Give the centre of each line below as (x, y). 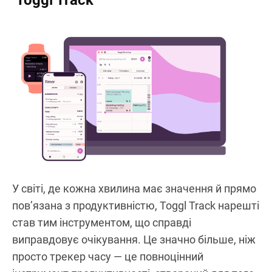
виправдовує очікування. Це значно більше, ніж (134, 239)
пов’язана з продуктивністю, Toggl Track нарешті (136, 205)
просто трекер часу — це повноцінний (108, 256)
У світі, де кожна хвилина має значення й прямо (134, 188)
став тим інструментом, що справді (102, 222)
